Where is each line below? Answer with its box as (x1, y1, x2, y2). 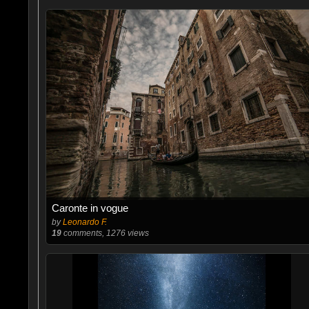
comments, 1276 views (61, 228, 149, 238)
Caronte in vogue (51, 202, 128, 214)
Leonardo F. (62, 217, 107, 227)
